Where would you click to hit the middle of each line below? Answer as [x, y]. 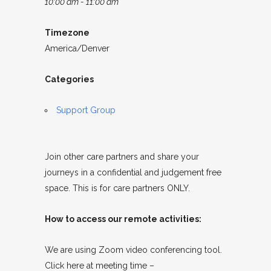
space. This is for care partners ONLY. [117, 188]
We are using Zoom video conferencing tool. [135, 250]
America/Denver [77, 48]
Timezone [67, 33]
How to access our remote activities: [123, 219]
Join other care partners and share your [122, 157]
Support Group [86, 110]
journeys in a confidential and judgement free [133, 172]
